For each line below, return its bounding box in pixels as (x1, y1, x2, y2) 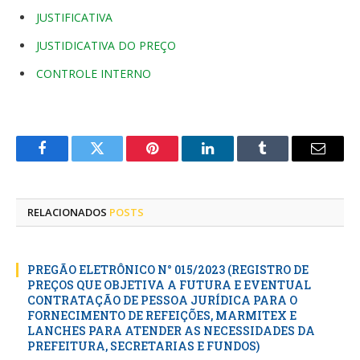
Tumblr (261, 153, 305, 168)
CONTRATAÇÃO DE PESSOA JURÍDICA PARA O (27, 292, 297, 308)
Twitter (96, 153, 138, 168)
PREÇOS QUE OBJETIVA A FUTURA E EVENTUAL (27, 277, 311, 292)
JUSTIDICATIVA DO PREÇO (36, 38, 176, 53)
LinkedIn (206, 153, 260, 168)
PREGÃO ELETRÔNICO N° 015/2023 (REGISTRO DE (27, 262, 309, 277)
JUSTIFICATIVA (36, 10, 112, 25)
